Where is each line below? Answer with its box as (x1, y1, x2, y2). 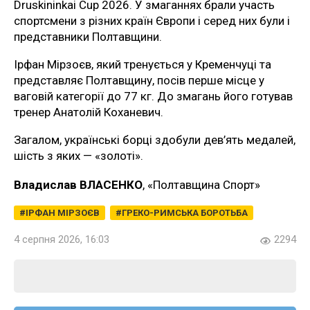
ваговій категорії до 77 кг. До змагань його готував (14, 89, 293, 103)
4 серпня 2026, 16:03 (14, 232, 109, 246)
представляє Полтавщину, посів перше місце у (14, 73, 264, 87)
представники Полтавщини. (14, 29, 162, 44)
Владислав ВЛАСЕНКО (14, 177, 143, 192)
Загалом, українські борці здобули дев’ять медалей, (14, 132, 295, 147)
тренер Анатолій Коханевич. (14, 104, 163, 119)
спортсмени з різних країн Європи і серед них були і (14, 13, 290, 28)
